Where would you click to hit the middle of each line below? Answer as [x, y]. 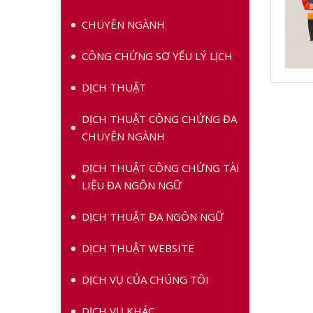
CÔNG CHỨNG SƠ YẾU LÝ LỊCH [157, 56]
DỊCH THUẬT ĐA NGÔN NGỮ [153, 217]
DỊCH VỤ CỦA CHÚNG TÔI [145, 279]
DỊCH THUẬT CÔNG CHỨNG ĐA [159, 119]
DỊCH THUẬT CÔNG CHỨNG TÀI [161, 168]
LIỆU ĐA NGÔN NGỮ [132, 185]
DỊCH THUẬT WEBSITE [138, 248]
